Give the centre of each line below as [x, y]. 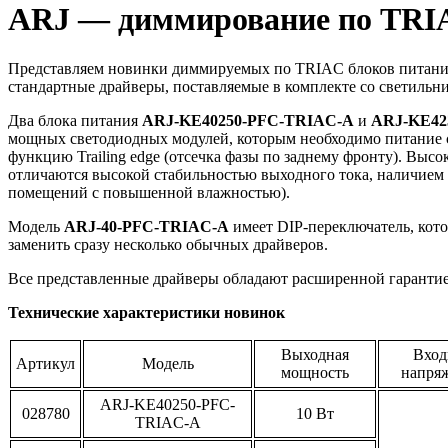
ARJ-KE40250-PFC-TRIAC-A [248, 120]
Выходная [315, 354]
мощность [315, 372]
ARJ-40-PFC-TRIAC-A [146, 226]
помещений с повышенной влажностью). [149, 192]
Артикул [45, 363]
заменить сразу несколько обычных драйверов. [168, 244]
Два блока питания [75, 120]
